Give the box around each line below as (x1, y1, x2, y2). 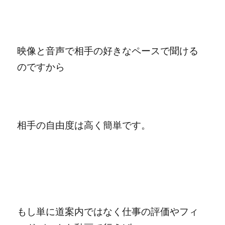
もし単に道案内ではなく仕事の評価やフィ (17, 205, 199, 217)
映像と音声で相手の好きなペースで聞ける (17, 45, 199, 57)
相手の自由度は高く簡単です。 (17, 119, 151, 131)
